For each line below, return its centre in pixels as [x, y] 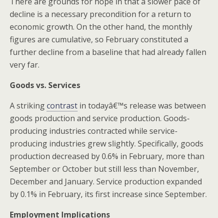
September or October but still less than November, [104, 169]
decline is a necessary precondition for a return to [100, 14]
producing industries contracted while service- [94, 131]
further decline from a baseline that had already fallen [108, 52]
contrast [62, 106]
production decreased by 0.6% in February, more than [107, 156]
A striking [28, 106]
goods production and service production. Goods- [100, 118]
